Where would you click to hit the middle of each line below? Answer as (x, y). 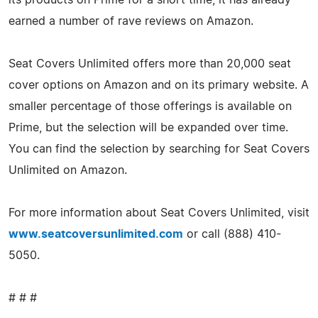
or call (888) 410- (232, 234)
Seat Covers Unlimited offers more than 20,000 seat (150, 64)
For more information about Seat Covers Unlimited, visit (159, 213)
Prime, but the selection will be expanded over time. (148, 127)
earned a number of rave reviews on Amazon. (131, 21)
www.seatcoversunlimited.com (96, 234)
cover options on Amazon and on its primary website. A (159, 85)
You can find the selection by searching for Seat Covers (159, 149)
